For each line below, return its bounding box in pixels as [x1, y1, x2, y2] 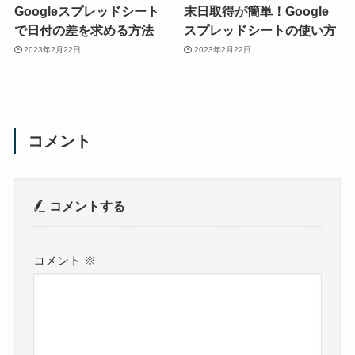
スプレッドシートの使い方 [184, 23, 337, 38]
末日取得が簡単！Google [184, 4, 330, 19]
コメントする [46, 198, 126, 213]
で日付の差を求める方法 [13, 23, 154, 38]
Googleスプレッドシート [13, 4, 159, 19]
